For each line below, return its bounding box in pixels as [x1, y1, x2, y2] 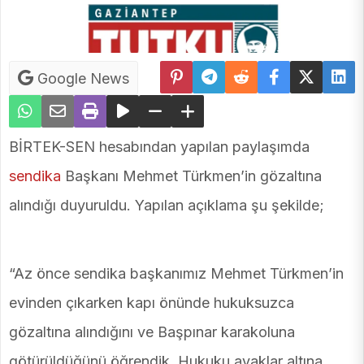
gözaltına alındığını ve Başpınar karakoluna [9, 323, 295, 341]
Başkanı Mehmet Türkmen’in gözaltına [61, 167, 322, 185]
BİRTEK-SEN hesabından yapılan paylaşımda [9, 138, 310, 156]
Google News [33, 70, 129, 88]
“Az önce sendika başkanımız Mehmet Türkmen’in [9, 265, 344, 283]
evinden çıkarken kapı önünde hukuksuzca [9, 294, 294, 312]
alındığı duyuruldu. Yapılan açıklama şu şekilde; [9, 197, 324, 214]
